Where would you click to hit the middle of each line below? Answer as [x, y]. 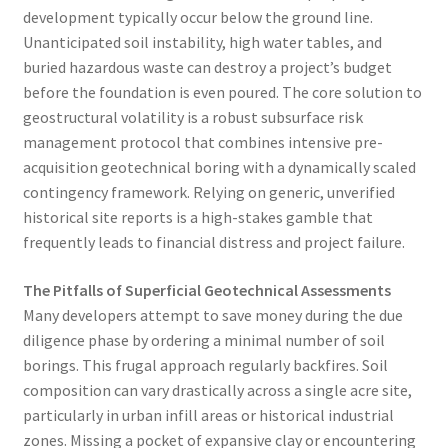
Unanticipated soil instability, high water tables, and [202, 42]
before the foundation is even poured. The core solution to [222, 92]
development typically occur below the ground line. [197, 17]
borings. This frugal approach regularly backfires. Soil [205, 365]
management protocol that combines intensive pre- [202, 142]
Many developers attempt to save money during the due [212, 315]
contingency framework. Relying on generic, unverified [208, 192]
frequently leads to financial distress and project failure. [213, 242]
